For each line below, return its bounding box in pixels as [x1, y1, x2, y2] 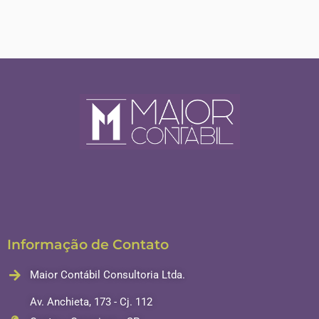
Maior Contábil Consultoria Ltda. [29, 268, 185, 282]
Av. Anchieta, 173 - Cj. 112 [29, 296, 152, 309]
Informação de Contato [7, 236, 169, 253]
